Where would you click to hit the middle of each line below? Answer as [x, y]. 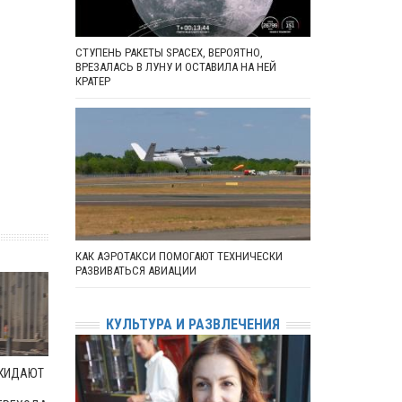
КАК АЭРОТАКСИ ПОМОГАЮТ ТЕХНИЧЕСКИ [179, 257]
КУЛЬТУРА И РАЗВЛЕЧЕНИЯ [192, 325]
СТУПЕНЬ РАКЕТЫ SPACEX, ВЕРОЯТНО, [169, 53]
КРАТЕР [92, 82]
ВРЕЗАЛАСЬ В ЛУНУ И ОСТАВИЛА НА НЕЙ [175, 67]
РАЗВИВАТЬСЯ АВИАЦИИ [135, 271]
